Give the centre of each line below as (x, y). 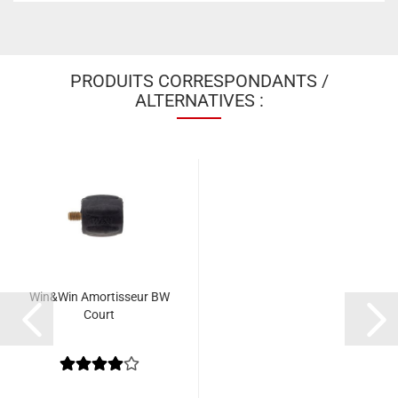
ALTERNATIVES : (199, 100)
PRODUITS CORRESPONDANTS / (199, 80)
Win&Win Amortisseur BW (99, 296)
